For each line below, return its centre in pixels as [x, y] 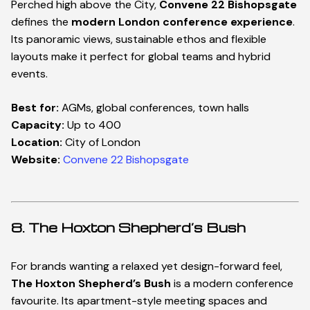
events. [29, 74]
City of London [101, 143]
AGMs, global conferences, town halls [154, 108]
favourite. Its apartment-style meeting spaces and [139, 301]
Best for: [35, 108]
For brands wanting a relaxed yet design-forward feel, [147, 266]
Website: [36, 160]
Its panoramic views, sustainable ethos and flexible [139, 39]
